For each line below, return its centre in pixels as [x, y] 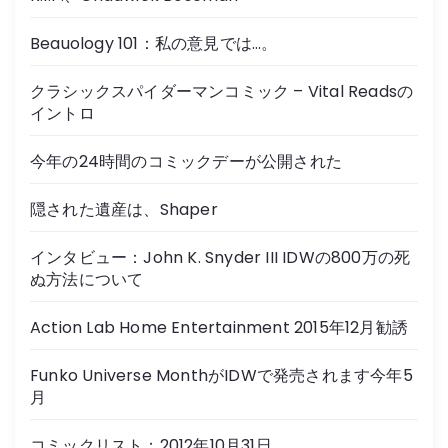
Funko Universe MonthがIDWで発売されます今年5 [221, 375]
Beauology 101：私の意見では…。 [154, 43]
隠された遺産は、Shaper [124, 209]
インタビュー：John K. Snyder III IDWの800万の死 [220, 257]
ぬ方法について [87, 279]
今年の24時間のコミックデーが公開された [186, 161]
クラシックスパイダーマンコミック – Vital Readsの [222, 91]
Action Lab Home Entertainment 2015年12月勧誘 [219, 327]
